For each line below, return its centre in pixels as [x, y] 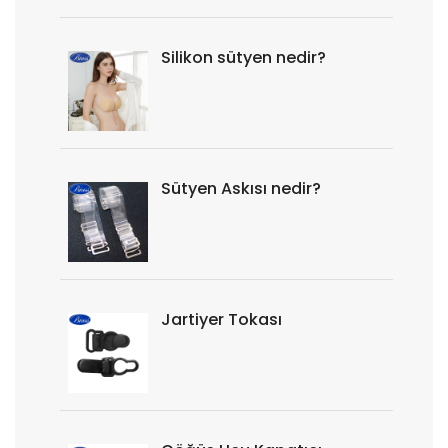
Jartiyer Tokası [221, 319]
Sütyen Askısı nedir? [241, 188]
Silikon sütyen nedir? [243, 57]
